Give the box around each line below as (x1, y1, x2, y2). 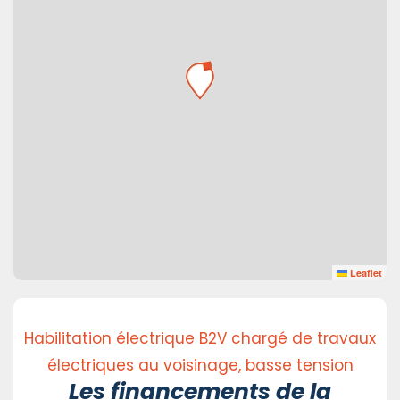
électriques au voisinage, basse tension (46, 354, 354, 377)
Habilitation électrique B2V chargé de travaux (24, 328, 376, 350)
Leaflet (347, 266, 382, 280)
